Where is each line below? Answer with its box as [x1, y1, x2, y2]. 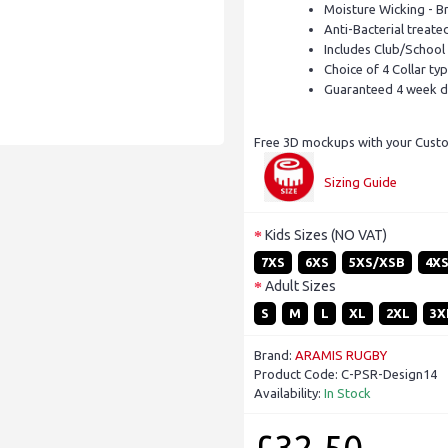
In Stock [324, 386, 371, 401]
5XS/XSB [349, 255, 405, 270]
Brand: [254, 348, 295, 363]
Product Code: [254, 367, 341, 382]
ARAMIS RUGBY [295, 348, 387, 363]
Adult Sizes [265, 277, 336, 294]
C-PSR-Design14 [341, 367, 437, 382]
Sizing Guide [324, 175, 397, 190]
